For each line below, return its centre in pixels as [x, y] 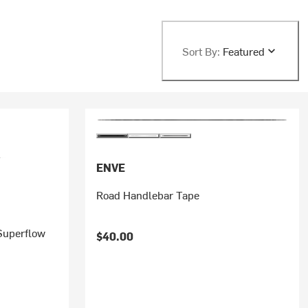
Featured [243, 51]
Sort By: [201, 51]
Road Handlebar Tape [147, 195]
